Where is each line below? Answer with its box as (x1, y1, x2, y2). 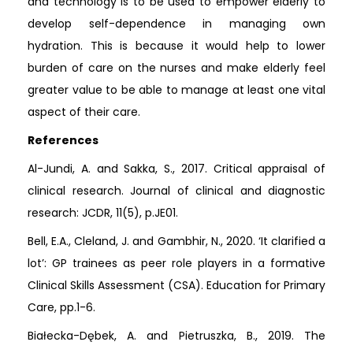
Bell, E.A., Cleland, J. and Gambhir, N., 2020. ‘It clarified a (28, 233, 325, 250)
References (28, 132, 98, 149)
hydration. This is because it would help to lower (28, 38, 325, 54)
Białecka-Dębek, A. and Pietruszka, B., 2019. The (28, 328, 325, 344)
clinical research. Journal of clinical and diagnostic (28, 183, 325, 199)
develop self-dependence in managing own (28, 16, 325, 32)
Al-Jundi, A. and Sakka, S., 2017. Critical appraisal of (28, 161, 325, 177)
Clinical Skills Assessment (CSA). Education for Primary (28, 277, 325, 294)
